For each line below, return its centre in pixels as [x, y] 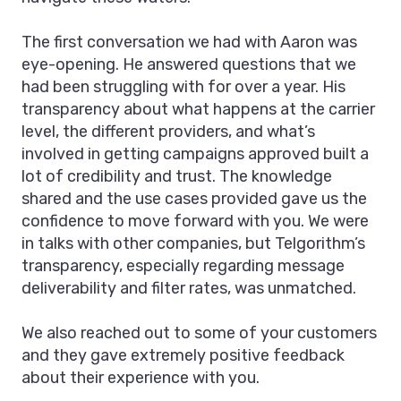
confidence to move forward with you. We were [195, 222]
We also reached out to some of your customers [199, 333]
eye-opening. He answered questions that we [189, 65]
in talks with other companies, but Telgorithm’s [193, 244]
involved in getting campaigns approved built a [195, 154]
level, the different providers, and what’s [168, 132]
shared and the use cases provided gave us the [194, 199]
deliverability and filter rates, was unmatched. [189, 289]
